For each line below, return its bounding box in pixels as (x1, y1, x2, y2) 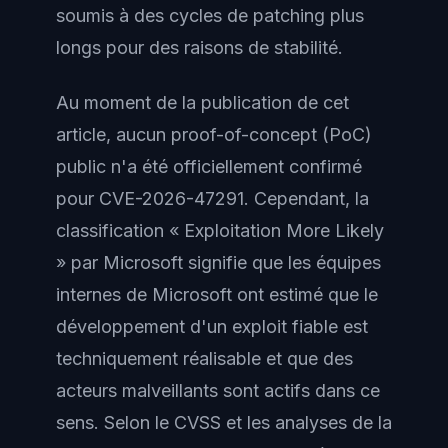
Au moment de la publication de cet (56, 91, 349, 113)
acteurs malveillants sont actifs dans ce (56, 379, 380, 401)
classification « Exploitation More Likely (56, 219, 384, 241)
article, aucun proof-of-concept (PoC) (56, 123, 372, 145)
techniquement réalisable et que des (56, 347, 353, 369)
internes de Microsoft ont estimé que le (56, 283, 378, 305)
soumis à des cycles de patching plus (56, 5, 364, 26)
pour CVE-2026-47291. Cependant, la (56, 187, 369, 209)
